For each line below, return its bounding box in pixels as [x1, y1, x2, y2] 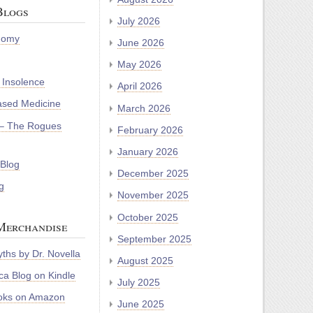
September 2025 [117, 233, 191, 245]
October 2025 [117, 211, 178, 223]
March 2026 [117, 102, 170, 114]
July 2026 [117, 15, 160, 27]
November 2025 [117, 189, 189, 201]
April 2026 [117, 80, 162, 92]
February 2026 [117, 124, 183, 136]
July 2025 [117, 277, 160, 289]
